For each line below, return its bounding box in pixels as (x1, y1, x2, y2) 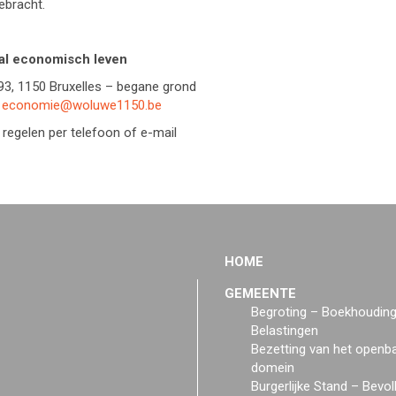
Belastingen (251, 323, 318, 339)
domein (251, 360, 294, 376)
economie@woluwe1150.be (2, 97, 162, 113)
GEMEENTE (225, 286, 296, 301)
